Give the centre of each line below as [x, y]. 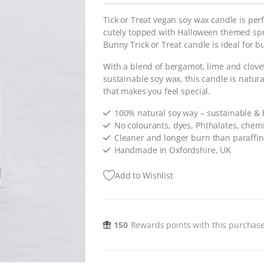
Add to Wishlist [144, 176]
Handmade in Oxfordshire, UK [173, 150]
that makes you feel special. [157, 91]
